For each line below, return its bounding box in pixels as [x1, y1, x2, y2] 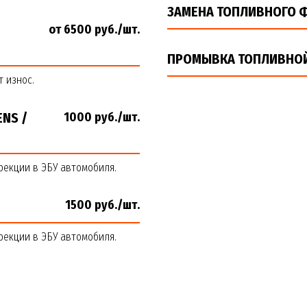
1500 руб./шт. [65, 197, 140, 212]
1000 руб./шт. [64, 110, 140, 125]
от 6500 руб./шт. [49, 22, 140, 37]
